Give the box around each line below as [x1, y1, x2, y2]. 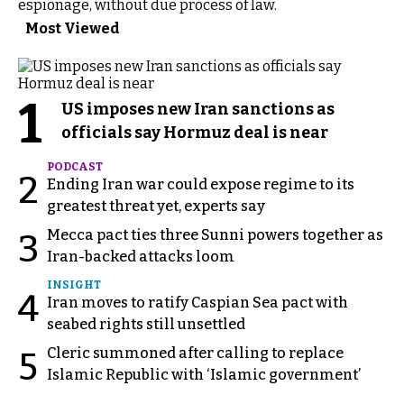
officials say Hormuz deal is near [61, 123, 328, 143]
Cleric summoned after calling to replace [47, 344, 344, 363]
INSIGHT [47, 279, 101, 292]
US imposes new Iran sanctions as [61, 99, 335, 120]
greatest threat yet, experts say [47, 197, 265, 216]
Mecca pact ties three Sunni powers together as [47, 226, 383, 244]
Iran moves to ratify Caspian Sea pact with [47, 294, 348, 312]
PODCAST [47, 161, 103, 174]
